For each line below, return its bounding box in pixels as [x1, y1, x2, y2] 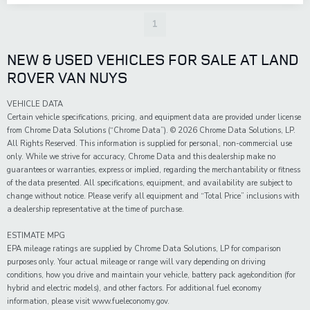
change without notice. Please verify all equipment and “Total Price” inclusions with [7, 191, 300, 202]
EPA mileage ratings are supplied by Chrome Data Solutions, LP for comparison [7, 244, 281, 255]
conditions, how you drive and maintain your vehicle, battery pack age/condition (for [7, 270, 295, 281]
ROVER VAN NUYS [7, 67, 127, 89]
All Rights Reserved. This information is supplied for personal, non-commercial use [7, 138, 292, 149]
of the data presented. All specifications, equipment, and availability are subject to [7, 178, 292, 189]
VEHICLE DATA [7, 99, 63, 110]
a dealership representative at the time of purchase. [7, 204, 184, 215]
